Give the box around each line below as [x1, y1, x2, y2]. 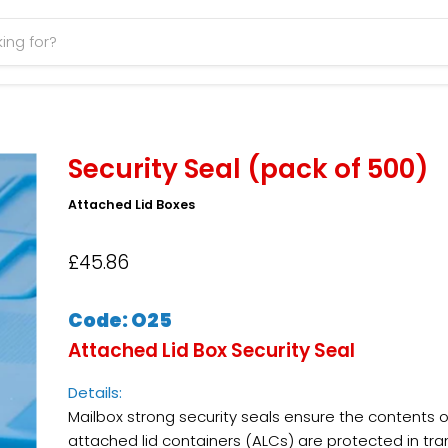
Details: [67, 382, 126, 404]
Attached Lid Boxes [67, 196, 195, 214]
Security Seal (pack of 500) [67, 150, 429, 188]
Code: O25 [67, 307, 175, 335]
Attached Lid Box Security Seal [67, 337, 355, 365]
